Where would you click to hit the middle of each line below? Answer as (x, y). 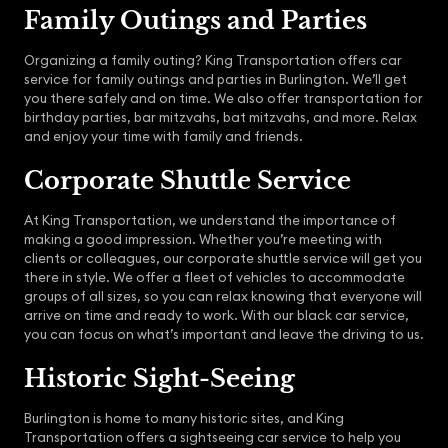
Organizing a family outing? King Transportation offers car (213, 60)
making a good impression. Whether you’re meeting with (203, 239)
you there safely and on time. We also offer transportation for (223, 98)
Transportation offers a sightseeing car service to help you (212, 437)
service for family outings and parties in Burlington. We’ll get (215, 79)
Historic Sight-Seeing (159, 378)
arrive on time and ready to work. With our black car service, (216, 315)
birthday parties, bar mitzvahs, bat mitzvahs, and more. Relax (220, 117)
